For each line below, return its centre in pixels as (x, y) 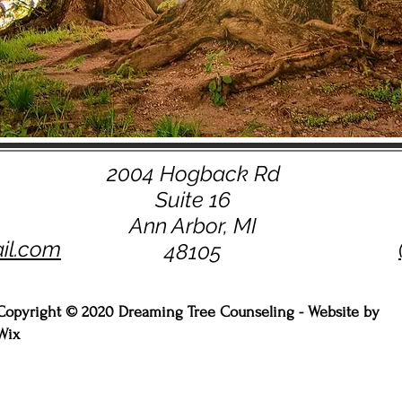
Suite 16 (193, 200)
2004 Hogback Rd (193, 174)
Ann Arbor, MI (193, 226)
